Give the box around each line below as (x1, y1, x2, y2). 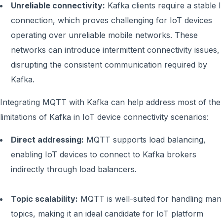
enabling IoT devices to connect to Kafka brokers (11, 149, 196, 159)
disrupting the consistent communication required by (11, 60, 207, 70)
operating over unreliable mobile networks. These (11, 30, 198, 40)
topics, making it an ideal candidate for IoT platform (11, 209, 203, 219)
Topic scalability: (11, 194, 78, 204)
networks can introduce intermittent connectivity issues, (11, 45, 220, 55)
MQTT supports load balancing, (84, 135, 206, 145)
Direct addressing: (11, 135, 84, 145)
